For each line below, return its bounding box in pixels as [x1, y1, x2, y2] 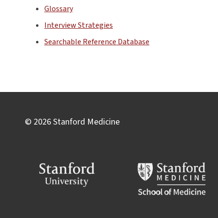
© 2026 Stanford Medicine [25, 115, 120, 128]
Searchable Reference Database [44, 36, 149, 47]
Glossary [44, 3, 73, 14]
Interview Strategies [44, 19, 113, 31]
